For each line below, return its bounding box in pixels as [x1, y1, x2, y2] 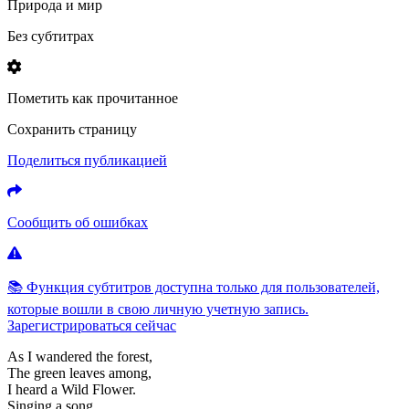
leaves [69, 364, 109, 381]
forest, [117, 348, 152, 364]
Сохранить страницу [7, 121, 137, 137]
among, [109, 364, 152, 381]
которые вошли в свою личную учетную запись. [7, 300, 309, 317]
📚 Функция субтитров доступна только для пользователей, [7, 278, 380, 295]
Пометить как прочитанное [7, 89, 178, 106]
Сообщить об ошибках [7, 214, 148, 230]
